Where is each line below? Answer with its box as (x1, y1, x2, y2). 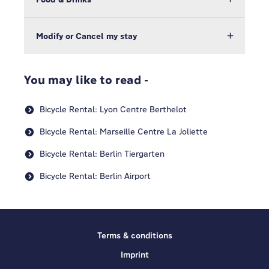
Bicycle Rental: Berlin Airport (40, 171, 151, 181)
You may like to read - (24, 72, 148, 88)
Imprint (120, 249, 149, 260)
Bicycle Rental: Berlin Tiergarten (40, 148, 165, 159)
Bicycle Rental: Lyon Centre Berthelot (40, 104, 187, 115)
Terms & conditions (97, 230, 172, 241)
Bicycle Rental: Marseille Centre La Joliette (40, 126, 208, 137)
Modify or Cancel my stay (36, 31, 137, 41)
